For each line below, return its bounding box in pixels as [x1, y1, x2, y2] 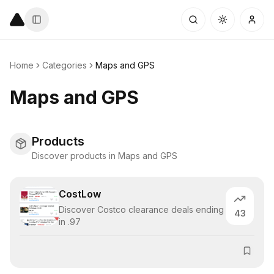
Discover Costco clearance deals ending [59, 204, 224, 215]
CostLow [59, 188, 101, 200]
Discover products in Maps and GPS [32, 150, 177, 161]
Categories [42, 60, 87, 70]
